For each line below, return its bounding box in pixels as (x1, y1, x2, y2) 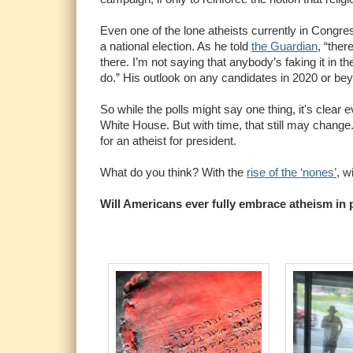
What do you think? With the (100, 165, 247, 179)
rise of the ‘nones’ (247, 165, 336, 179)
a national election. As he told (100, 39, 251, 53)
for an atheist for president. (100, 133, 236, 147)
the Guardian (251, 39, 318, 53)
